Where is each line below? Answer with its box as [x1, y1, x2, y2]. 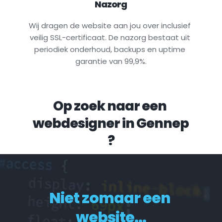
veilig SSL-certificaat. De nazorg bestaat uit [29, 32, 190, 43]
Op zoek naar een [53, 96, 167, 115]
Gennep [136, 113, 189, 132]
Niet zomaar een [49, 187, 170, 209]
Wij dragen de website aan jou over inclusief [29, 20, 191, 31]
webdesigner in [33, 113, 137, 132]
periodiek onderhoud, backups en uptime [34, 44, 186, 55]
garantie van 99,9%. [75, 55, 147, 66]
